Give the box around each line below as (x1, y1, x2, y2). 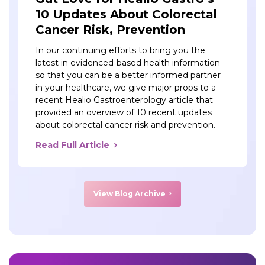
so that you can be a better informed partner (35, 70, 221, 81)
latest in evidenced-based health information (35, 57, 220, 69)
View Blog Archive (93, 189, 166, 198)
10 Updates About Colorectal (35, 7, 217, 22)
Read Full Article (35, 139, 109, 150)
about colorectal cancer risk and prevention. (35, 119, 215, 131)
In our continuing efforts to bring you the (35, 45, 205, 56)
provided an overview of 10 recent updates (35, 107, 212, 118)
